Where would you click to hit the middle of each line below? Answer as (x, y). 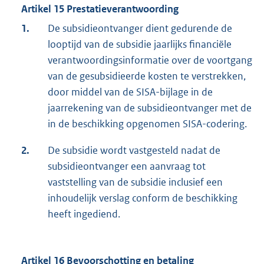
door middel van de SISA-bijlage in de (130, 92)
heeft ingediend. (84, 214)
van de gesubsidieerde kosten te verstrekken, (147, 76)
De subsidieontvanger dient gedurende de (140, 29)
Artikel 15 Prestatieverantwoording (100, 9)
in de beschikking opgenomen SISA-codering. (147, 124)
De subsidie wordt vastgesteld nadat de (134, 151)
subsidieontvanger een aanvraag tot (127, 166)
